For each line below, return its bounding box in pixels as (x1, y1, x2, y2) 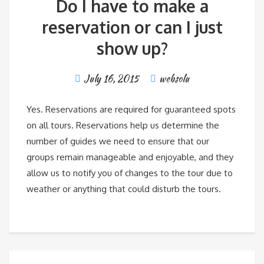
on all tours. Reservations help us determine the (27, 120, 219, 131)
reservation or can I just (41, 16, 223, 38)
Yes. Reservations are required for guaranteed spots (27, 104, 236, 115)
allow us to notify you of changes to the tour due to (27, 167, 233, 179)
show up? (96, 38, 168, 60)
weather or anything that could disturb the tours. (27, 183, 221, 195)
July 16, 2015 (84, 72, 139, 86)
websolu (159, 72, 189, 86)
